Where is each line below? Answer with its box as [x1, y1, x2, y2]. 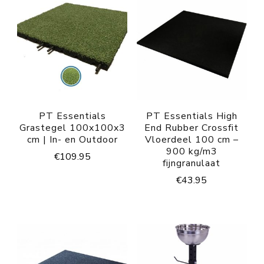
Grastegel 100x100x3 [19, 121, 126, 135]
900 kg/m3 [166, 145, 217, 159]
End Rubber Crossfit [144, 121, 239, 135]
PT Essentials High [146, 110, 237, 123]
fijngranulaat [163, 157, 221, 170]
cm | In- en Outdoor [27, 133, 118, 147]
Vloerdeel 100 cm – [144, 133, 239, 147]
